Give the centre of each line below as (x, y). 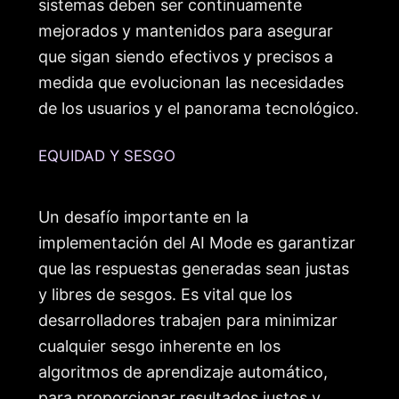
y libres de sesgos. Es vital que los (165, 294)
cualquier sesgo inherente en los (159, 346)
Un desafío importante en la (143, 216)
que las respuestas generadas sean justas (194, 268)
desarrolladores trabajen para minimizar (188, 320)
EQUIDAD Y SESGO (107, 155)
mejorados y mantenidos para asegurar (186, 31)
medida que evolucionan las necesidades (191, 83)
